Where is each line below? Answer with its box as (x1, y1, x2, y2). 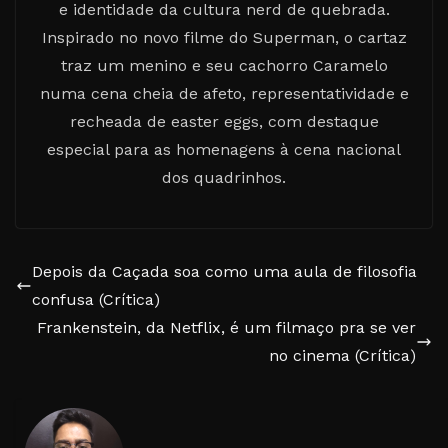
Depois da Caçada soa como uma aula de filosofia (32, 261, 417, 281)
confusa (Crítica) (32, 289, 160, 309)
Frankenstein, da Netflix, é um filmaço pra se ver (37, 317, 416, 337)
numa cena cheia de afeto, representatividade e (39, 83, 409, 103)
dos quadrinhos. (162, 167, 286, 187)
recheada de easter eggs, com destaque (69, 111, 379, 131)
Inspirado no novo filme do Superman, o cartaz (41, 27, 407, 47)
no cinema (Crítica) (269, 345, 416, 365)
